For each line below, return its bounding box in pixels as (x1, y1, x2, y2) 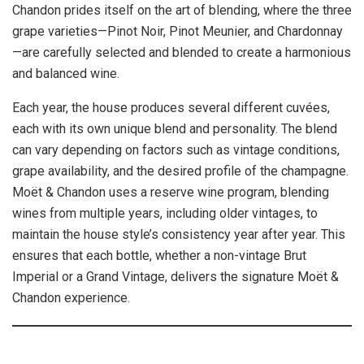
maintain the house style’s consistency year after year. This (12, 227, 345, 243)
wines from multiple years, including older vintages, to (12, 206, 318, 222)
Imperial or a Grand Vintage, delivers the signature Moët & (12, 269, 339, 285)
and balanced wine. (12, 66, 119, 82)
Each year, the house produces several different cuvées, (12, 100, 330, 116)
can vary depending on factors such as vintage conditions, (12, 142, 340, 158)
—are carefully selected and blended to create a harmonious (12, 45, 351, 61)
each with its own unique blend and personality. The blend (12, 121, 337, 137)
